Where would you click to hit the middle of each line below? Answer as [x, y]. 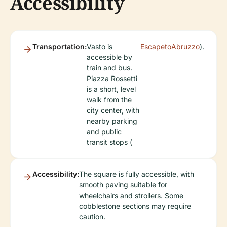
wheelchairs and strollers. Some [131, 196]
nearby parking [112, 121]
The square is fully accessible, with [137, 174]
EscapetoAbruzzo [170, 47]
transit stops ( [109, 142]
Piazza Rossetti [112, 79]
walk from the [109, 100]
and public [104, 132]
